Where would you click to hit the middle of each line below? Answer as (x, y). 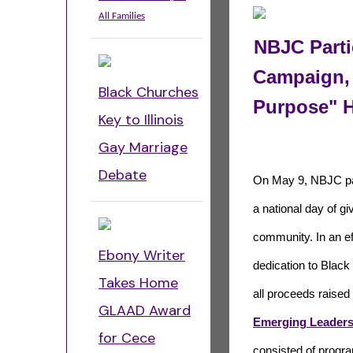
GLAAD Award (145, 310)
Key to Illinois (141, 120)
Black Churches (149, 92)
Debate (123, 175)
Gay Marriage (143, 147)
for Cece (127, 338)
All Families (122, 16)
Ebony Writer (142, 255)
